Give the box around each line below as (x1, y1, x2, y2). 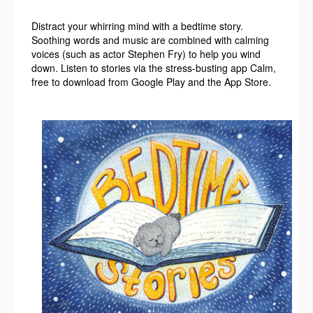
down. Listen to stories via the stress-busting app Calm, (31, 61, 276, 75)
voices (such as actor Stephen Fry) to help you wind (31, 47, 261, 61)
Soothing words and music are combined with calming (31, 33, 269, 47)
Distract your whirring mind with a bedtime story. (31, 19, 243, 33)
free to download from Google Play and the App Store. (31, 75, 271, 89)
